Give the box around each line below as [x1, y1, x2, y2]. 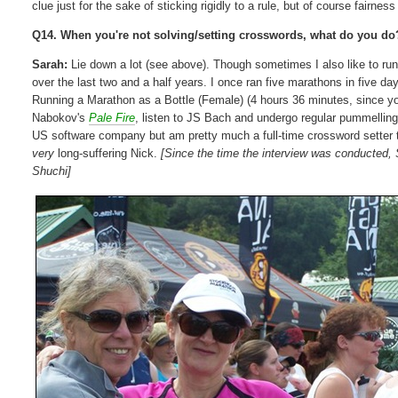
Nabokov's [32, 110, 90, 124]
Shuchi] [32, 163, 72, 178]
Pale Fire [89, 110, 136, 124]
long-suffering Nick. [58, 146, 162, 160]
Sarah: [32, 57, 68, 71]
